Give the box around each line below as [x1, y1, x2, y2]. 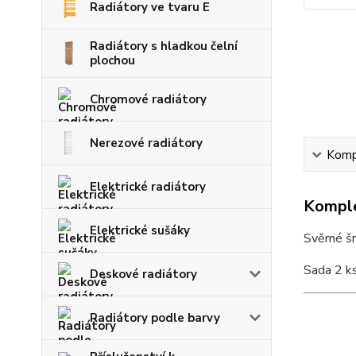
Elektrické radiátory [90, 179, 206, 195]
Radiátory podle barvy [90, 310, 220, 326]
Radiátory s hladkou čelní [90, 38, 238, 54]
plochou [90, 52, 135, 68]
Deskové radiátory [90, 266, 197, 282]
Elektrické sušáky [90, 222, 190, 238]
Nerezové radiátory [90, 135, 203, 151]
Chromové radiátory [90, 91, 207, 107]
